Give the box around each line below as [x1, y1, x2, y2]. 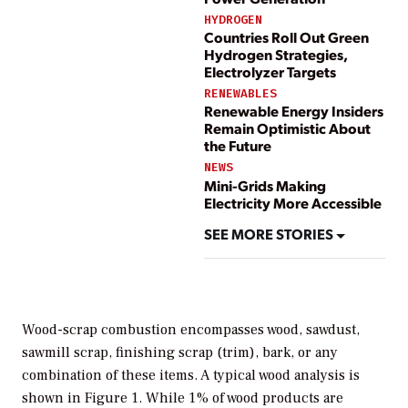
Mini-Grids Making [204, 175, 326, 195]
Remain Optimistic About [204, 118, 371, 138]
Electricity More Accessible [204, 192, 382, 212]
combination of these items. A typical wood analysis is [22, 366, 360, 385]
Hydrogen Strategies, [204, 45, 347, 65]
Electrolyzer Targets [204, 62, 336, 82]
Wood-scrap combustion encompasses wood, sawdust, [22, 321, 360, 340]
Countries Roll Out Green [204, 27, 369, 47]
